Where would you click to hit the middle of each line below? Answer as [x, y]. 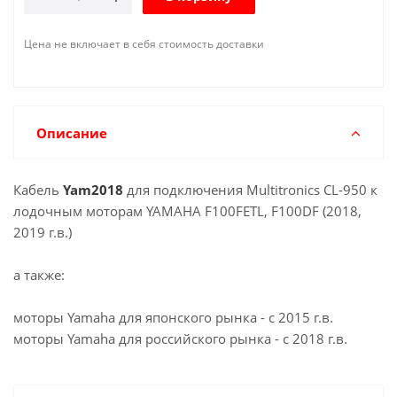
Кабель [38, 190]
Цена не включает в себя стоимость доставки [144, 44]
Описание [72, 133]
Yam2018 [93, 190]
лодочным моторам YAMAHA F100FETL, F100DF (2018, [187, 211]
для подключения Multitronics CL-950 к [250, 190]
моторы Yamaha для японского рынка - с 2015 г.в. [173, 317]
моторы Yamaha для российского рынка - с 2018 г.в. [180, 339]
